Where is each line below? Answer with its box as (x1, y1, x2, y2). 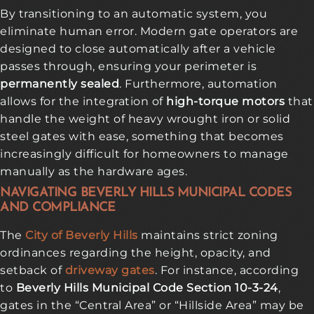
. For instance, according (154, 263, 299, 277)
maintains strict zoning (137, 228, 278, 242)
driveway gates (64, 263, 155, 277)
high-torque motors (166, 94, 285, 108)
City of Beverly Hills (25, 228, 138, 242)
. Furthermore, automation (119, 76, 278, 90)
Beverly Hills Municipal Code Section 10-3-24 (15, 280, 278, 294)
